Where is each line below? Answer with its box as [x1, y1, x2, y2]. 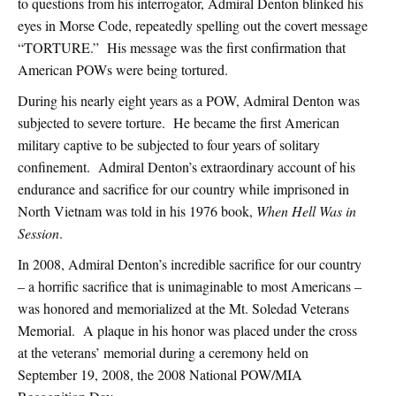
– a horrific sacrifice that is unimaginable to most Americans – [18, 277, 362, 296]
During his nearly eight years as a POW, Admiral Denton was [18, 91, 360, 110]
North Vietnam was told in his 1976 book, [18, 202, 256, 221]
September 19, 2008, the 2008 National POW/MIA [18, 365, 302, 385]
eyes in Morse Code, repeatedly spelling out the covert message [18, 16, 368, 35]
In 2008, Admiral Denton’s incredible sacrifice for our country [18, 255, 362, 274]
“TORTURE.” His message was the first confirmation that [18, 38, 346, 57]
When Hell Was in [256, 202, 356, 221]
